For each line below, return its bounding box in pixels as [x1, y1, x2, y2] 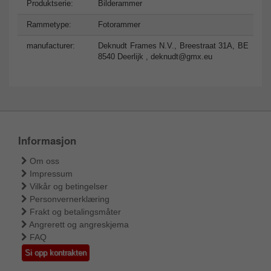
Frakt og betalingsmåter [30, 206, 121, 217]
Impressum [30, 168, 73, 178]
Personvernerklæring [30, 194, 109, 204]
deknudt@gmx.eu [151, 51, 212, 61]
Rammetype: [27, 19, 71, 29]
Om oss [30, 155, 59, 166]
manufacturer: [27, 41, 75, 50]
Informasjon [18, 132, 76, 148]
